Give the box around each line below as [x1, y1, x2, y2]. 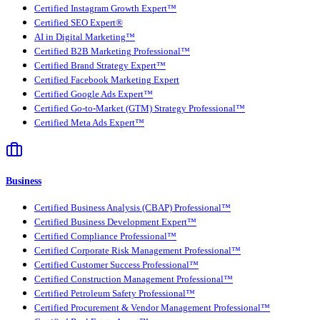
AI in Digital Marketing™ [34, 31, 135, 42]
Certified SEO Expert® [34, 17, 123, 28]
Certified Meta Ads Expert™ [34, 117, 144, 128]
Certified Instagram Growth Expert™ [34, 3, 176, 14]
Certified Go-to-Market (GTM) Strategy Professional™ [34, 103, 245, 114]
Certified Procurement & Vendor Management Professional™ [34, 303, 270, 314]
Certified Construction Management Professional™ [34, 274, 233, 285]
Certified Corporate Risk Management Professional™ [34, 246, 241, 256]
